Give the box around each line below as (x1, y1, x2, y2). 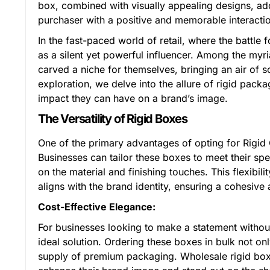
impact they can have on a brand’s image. (38, 92, 228, 104)
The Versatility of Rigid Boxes (38, 111, 187, 126)
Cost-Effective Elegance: (38, 201, 155, 213)
